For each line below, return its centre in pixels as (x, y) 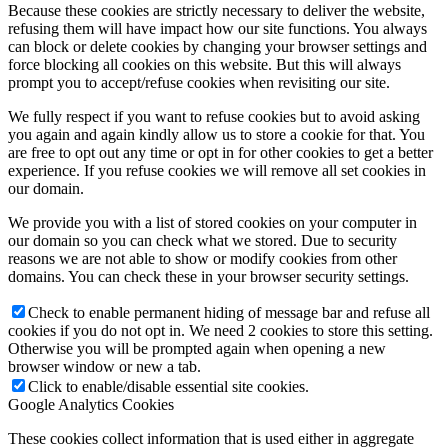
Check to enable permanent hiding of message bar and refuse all (229, 313)
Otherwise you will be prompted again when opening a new (197, 349)
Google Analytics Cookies (91, 405)
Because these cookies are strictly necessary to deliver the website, (216, 11)
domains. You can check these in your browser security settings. (208, 277)
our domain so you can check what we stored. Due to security (202, 241)
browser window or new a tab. (104, 367)
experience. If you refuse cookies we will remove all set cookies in (217, 171)
